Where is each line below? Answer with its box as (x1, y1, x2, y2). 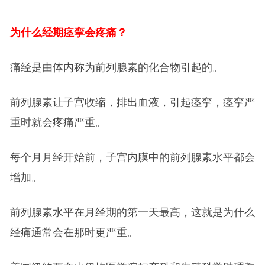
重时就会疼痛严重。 (9, 117, 106, 129)
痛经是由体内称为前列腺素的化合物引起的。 (9, 62, 223, 74)
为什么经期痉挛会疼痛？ (9, 27, 127, 39)
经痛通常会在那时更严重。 (9, 227, 138, 239)
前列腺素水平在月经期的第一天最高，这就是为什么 (9, 206, 255, 219)
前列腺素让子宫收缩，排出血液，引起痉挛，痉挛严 (9, 96, 255, 109)
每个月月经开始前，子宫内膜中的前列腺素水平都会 (9, 151, 255, 164)
